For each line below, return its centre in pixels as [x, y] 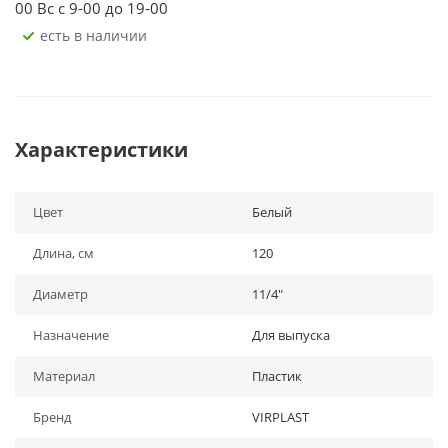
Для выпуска [291, 335]
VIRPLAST [280, 417]
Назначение [71, 335]
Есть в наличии [97, 35]
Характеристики [101, 149]
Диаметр [60, 294]
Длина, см [63, 253]
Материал [64, 376]
